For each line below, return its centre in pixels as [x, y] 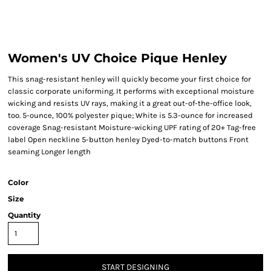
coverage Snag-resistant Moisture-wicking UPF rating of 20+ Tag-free [132, 127]
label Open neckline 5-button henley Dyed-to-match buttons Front [128, 139]
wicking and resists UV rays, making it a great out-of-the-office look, [130, 103]
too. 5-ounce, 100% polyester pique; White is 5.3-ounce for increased [130, 115]
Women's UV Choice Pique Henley [117, 58]
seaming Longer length [49, 152]
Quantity [24, 215]
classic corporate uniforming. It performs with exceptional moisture [131, 91]
